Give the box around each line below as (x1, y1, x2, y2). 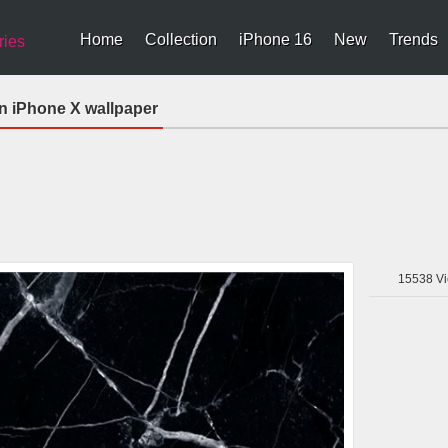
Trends (389, 31, 438, 48)
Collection (145, 31, 217, 48)
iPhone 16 (239, 31, 312, 48)
